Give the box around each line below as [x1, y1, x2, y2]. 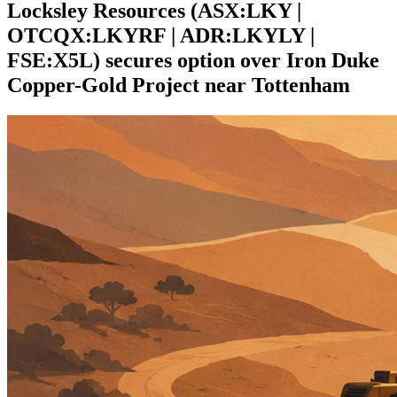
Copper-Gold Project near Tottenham [7, 73, 350, 97]
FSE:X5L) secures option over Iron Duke [7, 48, 379, 72]
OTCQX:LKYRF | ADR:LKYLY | [7, 23, 315, 47]
